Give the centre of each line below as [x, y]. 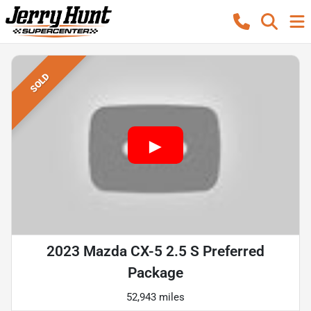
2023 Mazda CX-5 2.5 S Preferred [155, 251]
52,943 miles [155, 297]
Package [155, 272]
